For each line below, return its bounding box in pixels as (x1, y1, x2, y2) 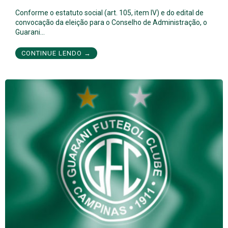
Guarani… (15, 27, 45, 36)
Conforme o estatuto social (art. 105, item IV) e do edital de (15, 8, 204, 17)
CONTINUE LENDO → (21, 49, 91, 57)
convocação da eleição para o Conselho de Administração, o (15, 18, 207, 26)
